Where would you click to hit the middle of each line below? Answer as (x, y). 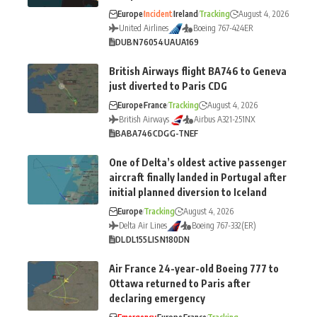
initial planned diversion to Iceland (188, 192)
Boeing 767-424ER (223, 28)
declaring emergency (157, 299)
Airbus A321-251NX (225, 120)
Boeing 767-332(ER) (224, 226)
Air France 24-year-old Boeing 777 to (194, 269)
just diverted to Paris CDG (168, 86)
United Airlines (144, 28)
